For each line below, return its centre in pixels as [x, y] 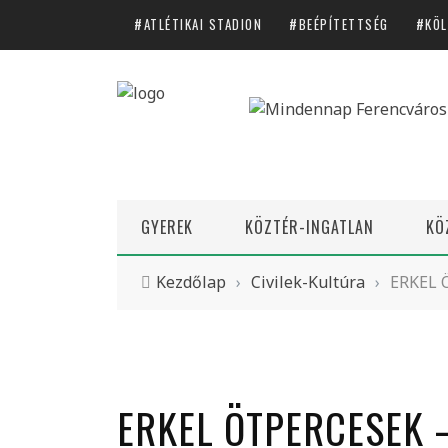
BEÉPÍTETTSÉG [343, 23]
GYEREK [167, 226]
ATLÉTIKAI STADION [202, 23]
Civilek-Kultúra [308, 281]
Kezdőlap [191, 281]
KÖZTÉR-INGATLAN [309, 226]
